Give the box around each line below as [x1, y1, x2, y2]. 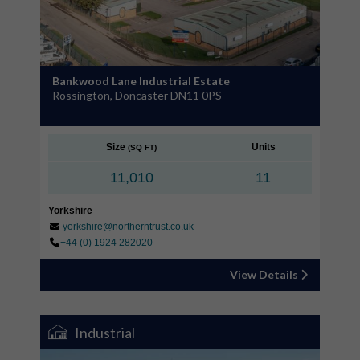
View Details [230, 267, 301, 281]
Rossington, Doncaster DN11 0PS [52, 88, 222, 102]
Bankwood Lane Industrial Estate [52, 73, 230, 88]
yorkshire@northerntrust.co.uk [63, 220, 194, 232]
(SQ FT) [128, 142, 157, 152]
